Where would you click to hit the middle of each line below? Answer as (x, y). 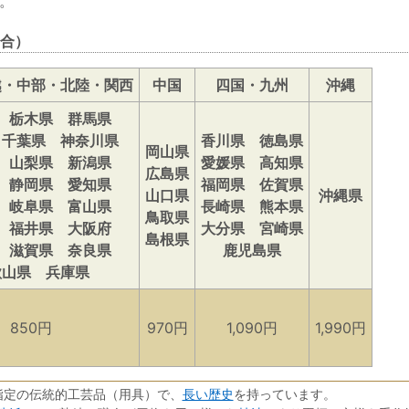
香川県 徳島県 (252, 141)
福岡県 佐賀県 (252, 185)
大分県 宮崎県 (252, 229)
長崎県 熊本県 (252, 207)
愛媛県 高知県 (252, 163)
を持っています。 (284, 395)
